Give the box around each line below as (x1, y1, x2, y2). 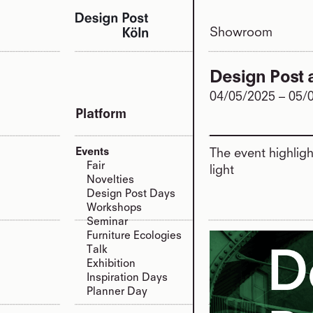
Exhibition (87, 259, 136, 270)
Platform (75, 108, 126, 122)
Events (75, 147, 109, 158)
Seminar (87, 217, 128, 228)
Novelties (87, 175, 134, 186)
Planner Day (87, 287, 147, 298)
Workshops (87, 203, 142, 214)
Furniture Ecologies (87, 231, 182, 242)
